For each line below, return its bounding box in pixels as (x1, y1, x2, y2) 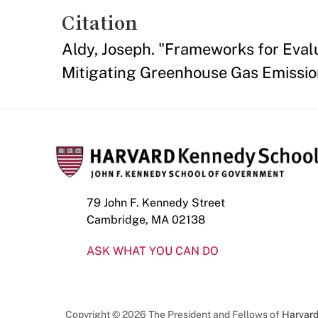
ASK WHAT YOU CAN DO (87, 243, 219, 258)
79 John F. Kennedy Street (87, 195, 225, 209)
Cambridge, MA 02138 (87, 212, 205, 226)
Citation (62, 11, 138, 34)
